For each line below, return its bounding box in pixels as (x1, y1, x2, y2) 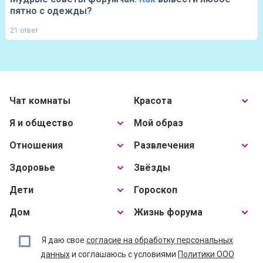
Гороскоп (134, 184, 177, 195)
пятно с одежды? (10, 5, 92, 16)
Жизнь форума (134, 207, 203, 218)
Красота (134, 95, 172, 106)
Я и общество (9, 117, 73, 129)
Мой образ (134, 117, 183, 129)
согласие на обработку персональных (86, 235, 233, 245)
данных (41, 249, 70, 259)
